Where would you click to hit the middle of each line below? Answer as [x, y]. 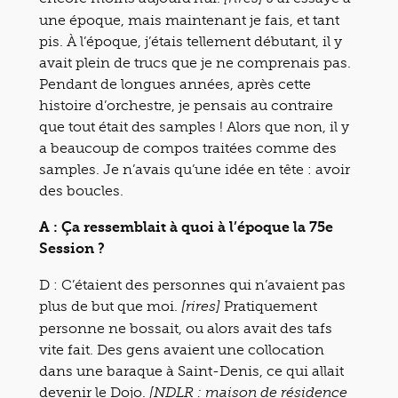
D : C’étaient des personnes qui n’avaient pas [192, 285]
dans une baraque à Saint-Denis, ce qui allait [191, 371]
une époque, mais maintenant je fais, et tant [189, 20]
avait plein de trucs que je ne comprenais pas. [195, 63]
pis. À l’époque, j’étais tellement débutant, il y [191, 41]
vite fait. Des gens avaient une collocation [182, 350]
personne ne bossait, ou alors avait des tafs [186, 328]
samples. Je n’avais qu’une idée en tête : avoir [195, 169]
